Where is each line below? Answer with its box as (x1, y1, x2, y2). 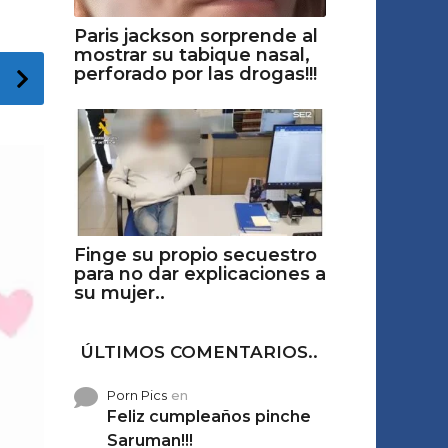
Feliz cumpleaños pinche (106, 406, 311, 426)
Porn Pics (106, 386, 167, 403)
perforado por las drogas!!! (73, 63, 317, 86)
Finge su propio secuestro (73, 243, 317, 266)
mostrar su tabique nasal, (73, 44, 310, 67)
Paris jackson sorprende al (73, 25, 318, 48)
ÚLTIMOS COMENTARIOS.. (81, 341, 319, 362)
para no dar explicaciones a (73, 262, 326, 285)
